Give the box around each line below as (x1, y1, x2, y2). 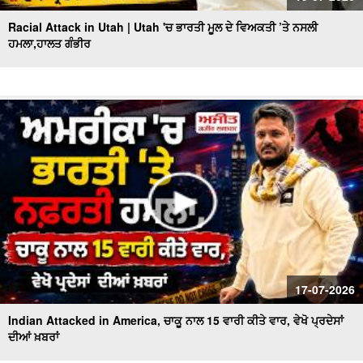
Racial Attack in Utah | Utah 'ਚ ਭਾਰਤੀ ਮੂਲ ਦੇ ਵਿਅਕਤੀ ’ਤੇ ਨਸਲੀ (8, 19, 318, 35)
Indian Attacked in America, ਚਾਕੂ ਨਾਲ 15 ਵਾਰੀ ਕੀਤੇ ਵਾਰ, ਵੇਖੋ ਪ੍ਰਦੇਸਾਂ (8, 312, 344, 328)
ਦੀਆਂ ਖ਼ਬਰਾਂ (8, 328, 59, 344)
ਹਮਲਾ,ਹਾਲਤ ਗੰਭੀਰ (8, 35, 91, 51)
